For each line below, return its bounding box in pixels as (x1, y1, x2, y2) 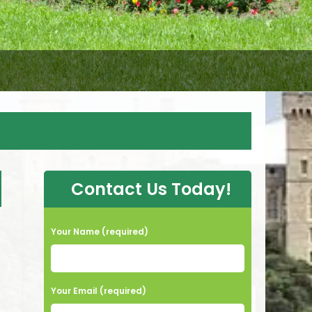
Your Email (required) (51, 284, 147, 297)
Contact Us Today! (71, 177, 232, 201)
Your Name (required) (51, 225, 149, 237)
